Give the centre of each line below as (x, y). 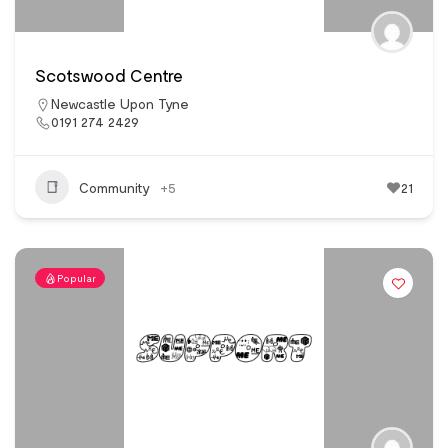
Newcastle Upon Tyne (120, 104)
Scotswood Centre (109, 75)
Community (114, 187)
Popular (76, 278)
